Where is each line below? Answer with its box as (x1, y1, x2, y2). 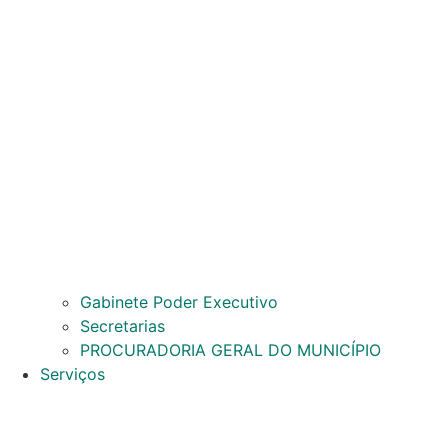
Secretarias (80, 316, 165, 337)
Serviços (40, 364, 105, 385)
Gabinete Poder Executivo (80, 292, 278, 313)
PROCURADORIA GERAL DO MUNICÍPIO (80, 340, 381, 361)
